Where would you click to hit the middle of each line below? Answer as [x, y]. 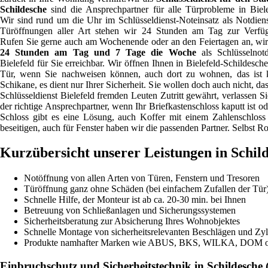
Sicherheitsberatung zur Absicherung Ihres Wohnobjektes [132, 221]
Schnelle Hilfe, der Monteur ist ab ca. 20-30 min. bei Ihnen [135, 200]
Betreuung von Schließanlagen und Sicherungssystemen [130, 211]
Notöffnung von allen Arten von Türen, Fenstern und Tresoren [142, 178]
